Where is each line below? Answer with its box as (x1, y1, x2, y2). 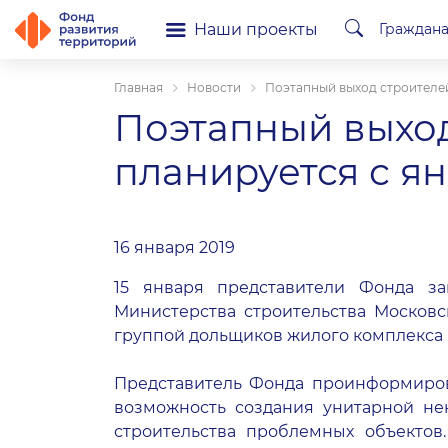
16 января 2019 (114, 238, 235, 257)
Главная (114, 80, 163, 95)
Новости (187, 80, 241, 95)
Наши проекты (194, 19, 318, 39)
